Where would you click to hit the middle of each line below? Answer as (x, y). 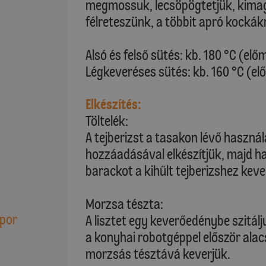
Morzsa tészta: (124, 204)
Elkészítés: (113, 104)
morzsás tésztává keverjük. (158, 254)
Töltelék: (107, 121)
